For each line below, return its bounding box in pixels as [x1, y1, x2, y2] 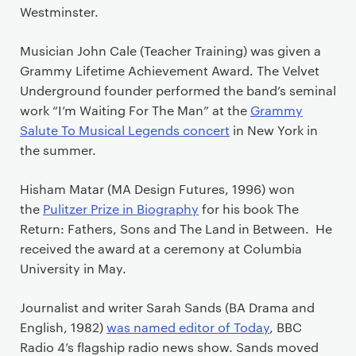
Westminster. [20, 2, 99, 20]
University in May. [20, 259, 126, 277]
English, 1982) [20, 318, 106, 335]
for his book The [199, 199, 299, 217]
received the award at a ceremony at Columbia [20, 239, 302, 257]
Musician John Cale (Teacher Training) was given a [20, 41, 321, 59]
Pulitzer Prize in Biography [43, 199, 199, 217]
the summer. [20, 141, 96, 158]
